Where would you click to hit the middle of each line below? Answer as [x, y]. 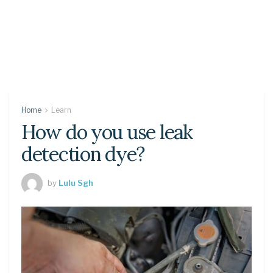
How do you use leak [107, 132]
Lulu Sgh [76, 183]
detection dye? [83, 154]
